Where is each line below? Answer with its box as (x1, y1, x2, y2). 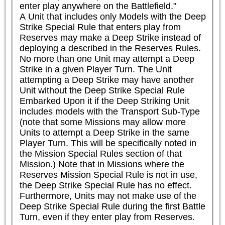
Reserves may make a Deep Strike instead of (19, 32, 201, 43)
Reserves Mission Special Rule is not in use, (19, 169, 197, 180)
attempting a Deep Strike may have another (19, 74, 194, 85)
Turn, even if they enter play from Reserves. (19, 211, 195, 222)
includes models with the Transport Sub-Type (19, 106, 200, 117)
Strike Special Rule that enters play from (19, 22, 181, 32)
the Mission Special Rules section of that (19, 148, 182, 159)
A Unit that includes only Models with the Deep (19, 11, 206, 22)
